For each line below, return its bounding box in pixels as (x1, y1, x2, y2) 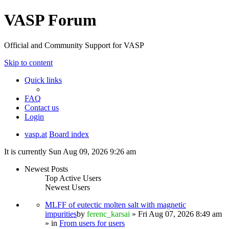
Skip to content (4, 58, 53, 67)
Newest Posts (25, 164, 68, 173)
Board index (49, 129, 89, 139)
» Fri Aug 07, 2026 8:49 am (130, 209, 222, 218)
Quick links (25, 75, 62, 84)
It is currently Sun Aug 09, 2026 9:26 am (4, 147, 136, 156)
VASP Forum (4, 11, 97, 30)
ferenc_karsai (87, 209, 130, 218)
